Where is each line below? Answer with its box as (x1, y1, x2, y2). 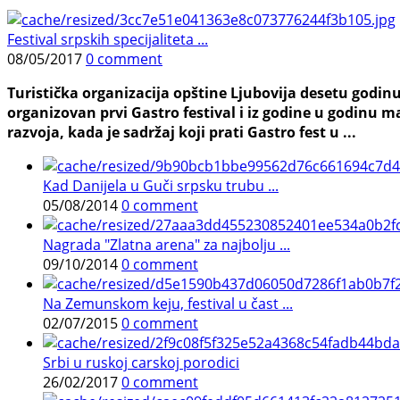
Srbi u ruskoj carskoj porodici (43, 353, 239, 373)
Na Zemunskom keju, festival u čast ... (43, 294, 293, 314)
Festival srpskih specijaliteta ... (7, 29, 208, 50)
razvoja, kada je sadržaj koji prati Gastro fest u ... (7, 122, 356, 143)
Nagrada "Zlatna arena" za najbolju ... (43, 235, 290, 255)
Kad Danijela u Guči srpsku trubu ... (43, 176, 279, 196)
